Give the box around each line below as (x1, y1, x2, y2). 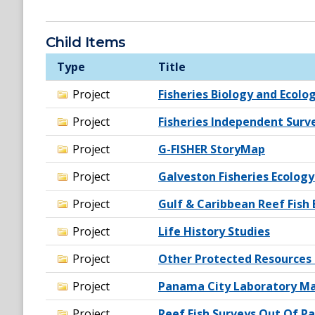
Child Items (46, 34, 126, 51)
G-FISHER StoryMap (158, 141, 265, 157)
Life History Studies (158, 224, 270, 240)
